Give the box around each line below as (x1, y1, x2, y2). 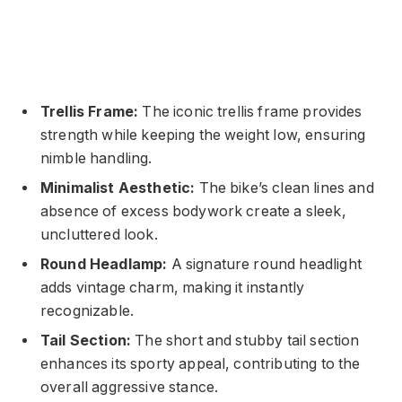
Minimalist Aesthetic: (40, 179, 196, 197)
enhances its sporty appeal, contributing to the (40, 354, 361, 372)
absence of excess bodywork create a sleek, (40, 202, 346, 220)
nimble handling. (40, 149, 153, 167)
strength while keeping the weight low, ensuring (40, 126, 366, 144)
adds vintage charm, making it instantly (40, 278, 305, 296)
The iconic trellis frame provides (138, 102, 363, 120)
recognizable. (40, 301, 135, 319)
